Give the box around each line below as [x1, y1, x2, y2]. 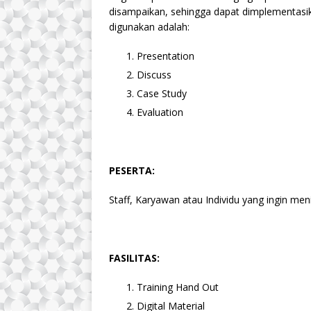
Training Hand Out [137, 280, 219, 294]
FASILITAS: [109, 251, 160, 264]
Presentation [137, 49, 194, 62]
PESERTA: [109, 163, 155, 177]
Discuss [137, 67, 171, 81]
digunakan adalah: [109, 19, 190, 33]
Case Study [137, 86, 187, 100]
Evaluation [137, 105, 183, 119]
